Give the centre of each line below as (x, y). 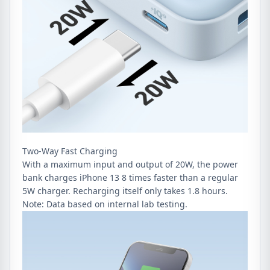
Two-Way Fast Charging (70, 151)
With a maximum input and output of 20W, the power (130, 164)
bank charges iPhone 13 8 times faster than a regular (130, 177)
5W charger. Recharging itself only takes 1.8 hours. (125, 190)
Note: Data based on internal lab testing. (105, 204)
